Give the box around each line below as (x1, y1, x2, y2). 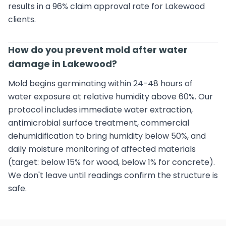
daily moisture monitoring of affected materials (8, 143, 196, 155)
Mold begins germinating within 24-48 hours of (8, 78, 193, 89)
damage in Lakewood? (8, 58, 117, 70)
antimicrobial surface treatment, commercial (8, 117, 189, 129)
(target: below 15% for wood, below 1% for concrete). (8, 156, 215, 168)
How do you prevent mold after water (8, 43, 188, 56)
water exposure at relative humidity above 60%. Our (8, 91, 213, 102)
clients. (8, 14, 36, 25)
